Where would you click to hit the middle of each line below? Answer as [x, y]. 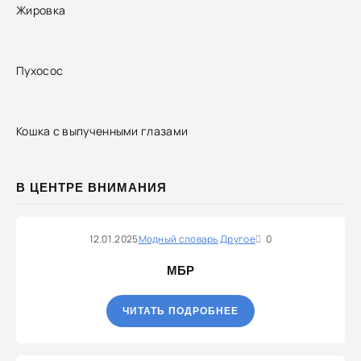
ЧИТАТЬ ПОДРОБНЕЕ [180, 311]
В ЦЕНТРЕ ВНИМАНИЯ [91, 187]
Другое [238, 239]
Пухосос [40, 70]
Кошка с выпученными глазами [102, 131]
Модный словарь [178, 239]
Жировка [41, 10]
